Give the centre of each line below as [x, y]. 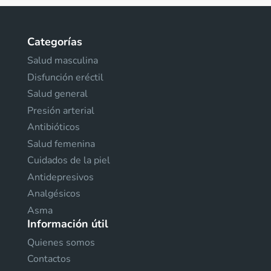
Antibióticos [54, 127]
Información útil [68, 224]
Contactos [49, 259]
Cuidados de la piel [69, 160]
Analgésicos [54, 194]
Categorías [55, 42]
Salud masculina [63, 60]
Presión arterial [61, 110]
